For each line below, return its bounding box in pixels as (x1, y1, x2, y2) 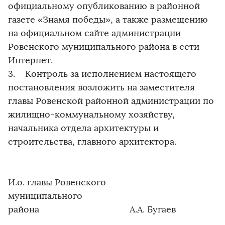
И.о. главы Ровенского (8, 177, 106, 188)
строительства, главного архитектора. (8, 136, 176, 147)
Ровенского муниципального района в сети (8, 41, 199, 52)
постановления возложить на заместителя (8, 82, 195, 93)
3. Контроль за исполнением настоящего (8, 68, 196, 79)
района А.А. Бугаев (8, 204, 176, 215)
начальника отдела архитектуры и (8, 123, 159, 134)
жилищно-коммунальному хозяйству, (8, 109, 175, 120)
